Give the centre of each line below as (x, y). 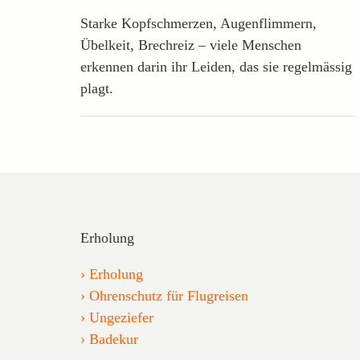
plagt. (97, 88)
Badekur (114, 339)
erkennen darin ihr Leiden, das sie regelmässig (216, 66)
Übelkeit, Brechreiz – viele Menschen (191, 45)
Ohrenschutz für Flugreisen (169, 295)
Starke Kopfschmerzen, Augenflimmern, (198, 23)
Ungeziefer (121, 317)
